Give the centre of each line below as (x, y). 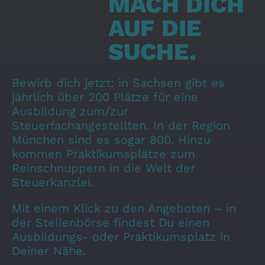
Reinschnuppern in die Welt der (104, 168)
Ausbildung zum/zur (70, 112)
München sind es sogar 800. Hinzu (111, 140)
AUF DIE (155, 28)
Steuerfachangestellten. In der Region (121, 126)
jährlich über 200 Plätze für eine (105, 97)
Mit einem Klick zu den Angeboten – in (124, 209)
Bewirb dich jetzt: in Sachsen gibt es (118, 83)
